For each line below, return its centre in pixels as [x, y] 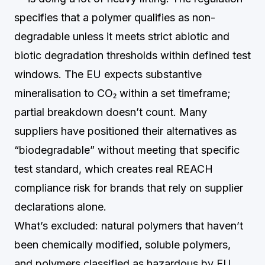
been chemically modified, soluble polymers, [122, 245]
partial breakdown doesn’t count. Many [111, 112]
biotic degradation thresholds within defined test [132, 55]
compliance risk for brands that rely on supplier [129, 188]
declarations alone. [60, 207]
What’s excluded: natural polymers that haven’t [129, 226]
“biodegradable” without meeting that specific [127, 150]
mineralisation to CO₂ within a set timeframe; [122, 93]
